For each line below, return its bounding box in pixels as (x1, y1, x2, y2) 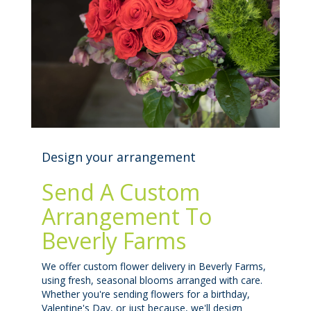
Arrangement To (42, 201, 212, 231)
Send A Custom (42, 176, 200, 207)
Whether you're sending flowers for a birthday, (42, 287, 250, 301)
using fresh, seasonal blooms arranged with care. (42, 273, 262, 287)
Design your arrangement (42, 148, 196, 165)
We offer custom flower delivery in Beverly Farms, (42, 259, 266, 273)
